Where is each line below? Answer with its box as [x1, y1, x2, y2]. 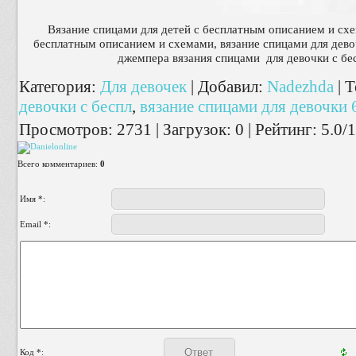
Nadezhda [267, 77, 334, 96]
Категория [19, 77, 91, 96]
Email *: [20, 219, 51, 229]
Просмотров [19, 120, 108, 139]
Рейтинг [255, 120, 312, 139]
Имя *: [20, 194, 45, 203]
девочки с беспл [19, 97, 132, 116]
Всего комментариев [17, 159, 95, 168]
